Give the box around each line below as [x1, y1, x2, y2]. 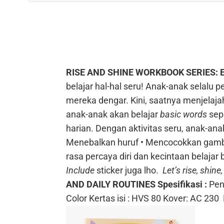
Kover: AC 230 [163, 192, 221, 203]
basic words [160, 108, 207, 119]
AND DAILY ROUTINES [66, 178, 155, 189]
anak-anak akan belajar [66, 108, 160, 119]
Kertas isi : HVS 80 [89, 192, 161, 203]
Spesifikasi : [157, 178, 207, 189]
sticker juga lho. [94, 164, 160, 175]
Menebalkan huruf [66, 136, 138, 147]
